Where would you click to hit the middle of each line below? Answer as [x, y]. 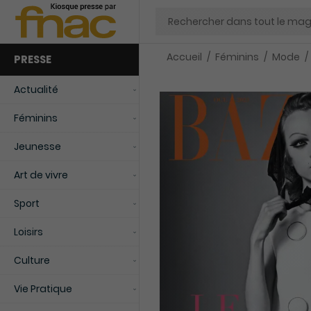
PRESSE [33, 59]
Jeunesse [37, 146]
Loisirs [28, 232]
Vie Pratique [43, 289]
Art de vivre [41, 175]
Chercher [177, 14]
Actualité [36, 90]
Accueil [184, 57]
